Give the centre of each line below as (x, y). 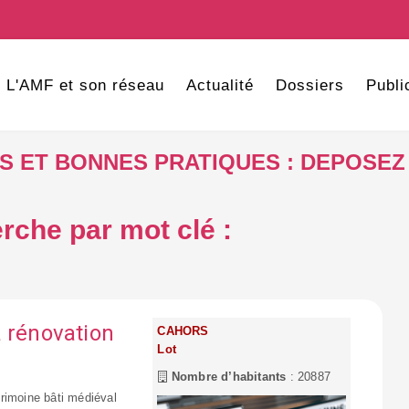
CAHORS (183, 331)
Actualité (220, 85)
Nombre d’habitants (227, 377)
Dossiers (309, 85)
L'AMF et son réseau (85, 85)
